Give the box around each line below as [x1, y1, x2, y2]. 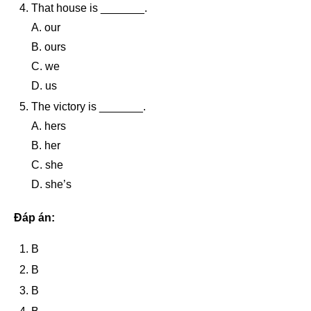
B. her [31, 139, 60, 151]
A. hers [31, 119, 66, 132]
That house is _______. [31, 1, 147, 14]
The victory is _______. [31, 100, 146, 112]
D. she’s [31, 178, 72, 190]
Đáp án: [14, 211, 55, 224]
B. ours [31, 40, 66, 53]
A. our [31, 21, 60, 33]
